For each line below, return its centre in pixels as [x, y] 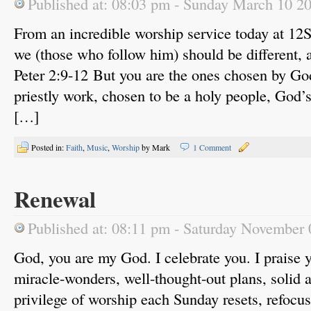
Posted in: [49, 147]
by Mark [156, 147]
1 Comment [212, 147]
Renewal [55, 199]
